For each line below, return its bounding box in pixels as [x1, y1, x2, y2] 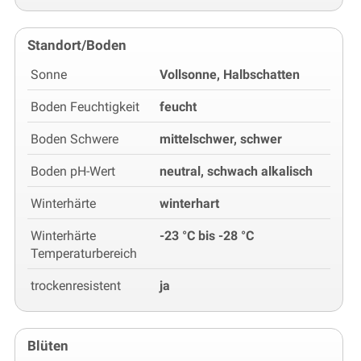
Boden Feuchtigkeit [31, 99, 139, 115]
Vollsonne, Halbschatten [160, 67, 300, 83]
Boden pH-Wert [31, 164, 115, 180]
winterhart [160, 196, 219, 212]
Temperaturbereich [31, 246, 137, 262]
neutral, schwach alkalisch [160, 164, 313, 180]
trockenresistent [31, 278, 121, 294]
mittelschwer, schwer [160, 131, 282, 147]
